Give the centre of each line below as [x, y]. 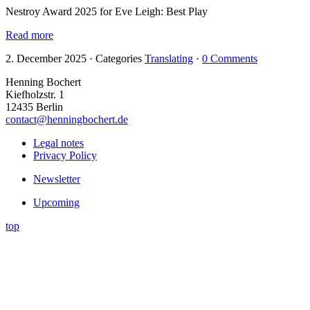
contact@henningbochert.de [67, 120]
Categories [120, 59]
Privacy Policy [65, 156]
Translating [169, 59]
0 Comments [230, 59]
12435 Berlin [34, 107]
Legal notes [58, 143]
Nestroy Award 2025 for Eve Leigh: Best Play [107, 12]
